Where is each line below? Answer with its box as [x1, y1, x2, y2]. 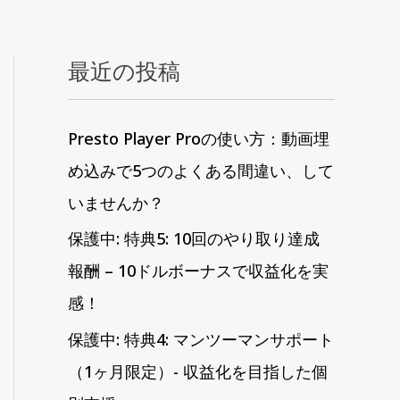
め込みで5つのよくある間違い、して [68, 159, 334, 181]
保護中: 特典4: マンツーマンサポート [68, 328, 334, 350]
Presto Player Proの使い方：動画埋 [68, 127, 329, 149]
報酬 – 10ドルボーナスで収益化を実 [68, 260, 329, 281]
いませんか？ [68, 191, 164, 213]
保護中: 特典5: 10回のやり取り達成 [68, 228, 320, 249]
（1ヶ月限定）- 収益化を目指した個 [68, 360, 328, 382]
